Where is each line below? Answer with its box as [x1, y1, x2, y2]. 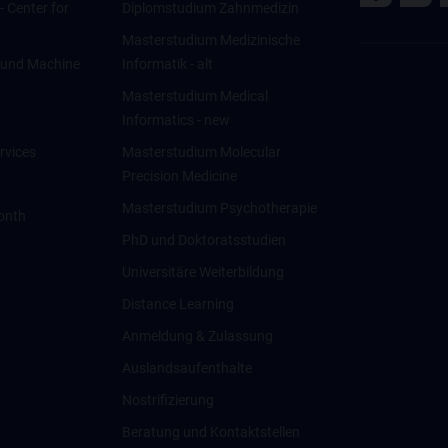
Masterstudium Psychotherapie [121, 200, 317, 216]
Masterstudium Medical [121, 88, 268, 104]
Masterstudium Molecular [121, 144, 281, 160]
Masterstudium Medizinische [121, 32, 300, 48]
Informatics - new [121, 112, 230, 128]
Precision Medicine [121, 168, 237, 184]
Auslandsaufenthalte [121, 360, 252, 376]
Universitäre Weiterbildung [121, 264, 284, 280]
